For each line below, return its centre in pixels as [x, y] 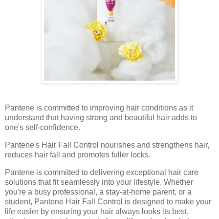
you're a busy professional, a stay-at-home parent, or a [98, 192]
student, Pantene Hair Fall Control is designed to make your [108, 202]
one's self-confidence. [44, 128]
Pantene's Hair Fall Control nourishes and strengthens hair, [107, 145]
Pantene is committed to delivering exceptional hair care [102, 173]
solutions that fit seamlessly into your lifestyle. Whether [99, 182]
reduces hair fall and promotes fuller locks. [79, 155]
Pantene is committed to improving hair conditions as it [99, 108]
